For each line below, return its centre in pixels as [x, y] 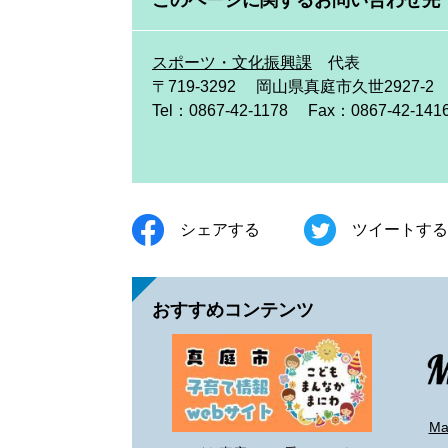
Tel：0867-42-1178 [220, 111]
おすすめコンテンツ [233, 310]
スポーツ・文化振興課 [232, 63]
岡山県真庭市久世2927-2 [345, 87]
